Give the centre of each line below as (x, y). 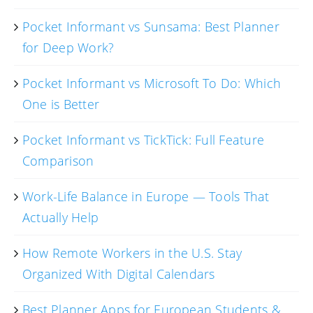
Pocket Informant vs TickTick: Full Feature (144, 139)
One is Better (61, 104)
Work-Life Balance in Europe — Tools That (146, 196)
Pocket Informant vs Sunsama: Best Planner (151, 26)
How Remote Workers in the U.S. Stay (132, 253)
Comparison (58, 160)
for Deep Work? (68, 47)
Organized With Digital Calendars (119, 274)
